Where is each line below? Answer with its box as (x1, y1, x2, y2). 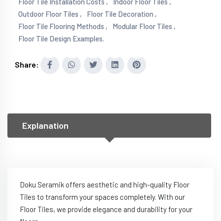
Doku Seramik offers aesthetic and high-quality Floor (20, 180, 189, 189)
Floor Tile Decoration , (87, 9, 157, 19)
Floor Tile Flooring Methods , (18, 22, 108, 31)
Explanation (22, 120, 69, 131)
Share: (15, 60, 39, 70)
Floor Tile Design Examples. (18, 34, 104, 43)
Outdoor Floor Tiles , (18, 9, 82, 19)
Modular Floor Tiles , (112, 22, 176, 31)
